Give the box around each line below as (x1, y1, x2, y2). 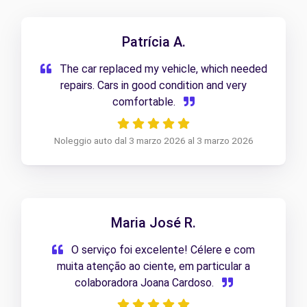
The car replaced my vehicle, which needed (56, 62, 267, 76)
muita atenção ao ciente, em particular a (57, 260, 250, 273)
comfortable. (112, 95, 178, 109)
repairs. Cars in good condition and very (60, 79, 247, 93)
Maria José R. (111, 214, 196, 232)
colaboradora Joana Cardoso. (74, 276, 217, 290)
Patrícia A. (121, 34, 186, 51)
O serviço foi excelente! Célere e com (69, 243, 255, 257)
